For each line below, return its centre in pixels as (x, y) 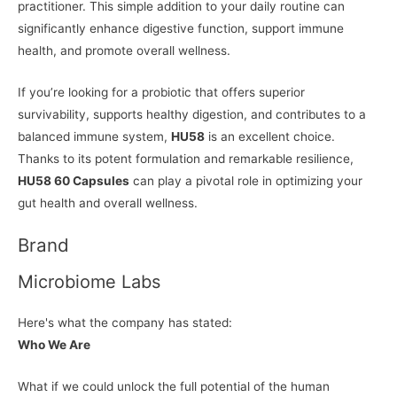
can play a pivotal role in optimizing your (246, 181)
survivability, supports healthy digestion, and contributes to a (192, 115)
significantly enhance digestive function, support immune (181, 29)
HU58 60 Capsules (74, 181)
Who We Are (54, 345)
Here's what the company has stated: (125, 323)
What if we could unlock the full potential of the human (174, 387)
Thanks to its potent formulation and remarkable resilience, (186, 159)
